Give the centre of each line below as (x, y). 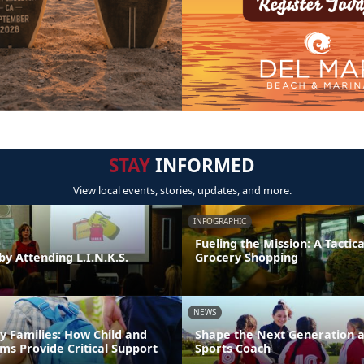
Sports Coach (233, 348)
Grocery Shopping (247, 257)
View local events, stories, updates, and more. (182, 191)
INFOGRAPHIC (220, 221)
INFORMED (203, 166)
